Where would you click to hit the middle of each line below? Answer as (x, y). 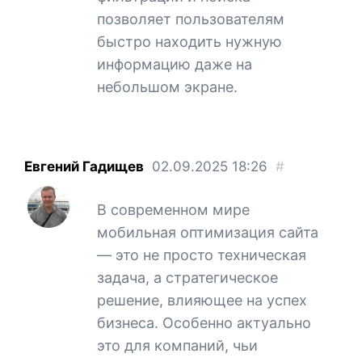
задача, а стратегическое (187, 277)
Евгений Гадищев (84, 166)
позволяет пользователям (191, 19)
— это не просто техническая (202, 255)
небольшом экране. (167, 86)
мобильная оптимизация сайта (208, 232)
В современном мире (173, 209)
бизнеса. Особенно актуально (204, 322)
